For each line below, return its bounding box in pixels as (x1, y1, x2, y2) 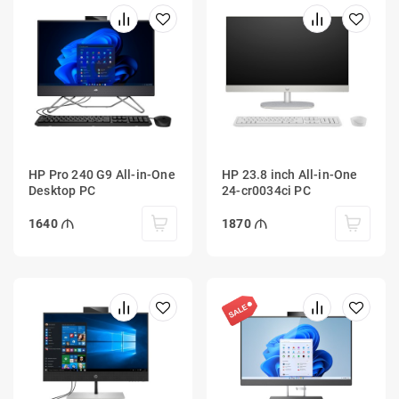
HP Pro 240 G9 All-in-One (28, 167, 175, 183)
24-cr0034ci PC (222, 183, 311, 199)
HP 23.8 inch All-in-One (222, 167, 358, 183)
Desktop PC (28, 183, 95, 199)
